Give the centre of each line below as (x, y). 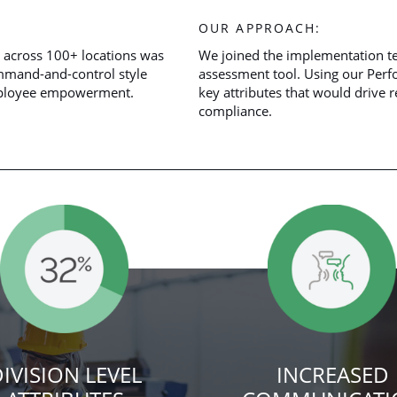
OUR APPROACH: (260, 28)
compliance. (235, 111)
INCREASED (332, 374)
